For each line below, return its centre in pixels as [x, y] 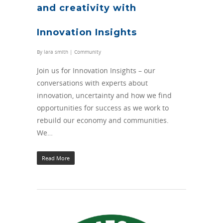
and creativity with [87, 8]
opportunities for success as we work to [103, 108]
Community [88, 52]
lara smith [56, 52]
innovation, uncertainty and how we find [104, 96]
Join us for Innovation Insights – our [96, 71]
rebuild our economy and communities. [103, 120]
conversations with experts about [92, 83]
